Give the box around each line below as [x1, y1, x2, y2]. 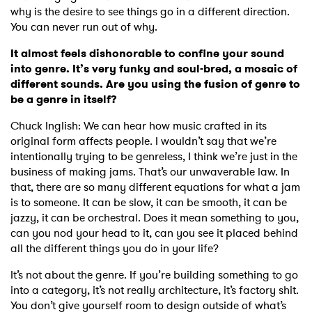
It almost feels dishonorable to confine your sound [10, 45, 284, 62]
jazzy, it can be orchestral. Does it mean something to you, [10, 210, 299, 226]
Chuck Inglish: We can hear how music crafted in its [10, 118, 267, 134]
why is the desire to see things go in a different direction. [10, 3, 290, 20]
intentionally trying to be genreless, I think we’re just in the [10, 148, 297, 165]
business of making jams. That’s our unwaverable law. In [10, 164, 290, 180]
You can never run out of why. [10, 19, 157, 36]
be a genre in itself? [10, 91, 117, 108]
